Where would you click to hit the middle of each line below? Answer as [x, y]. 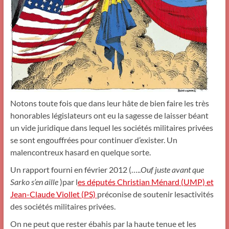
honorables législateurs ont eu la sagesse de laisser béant [109, 115]
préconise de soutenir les [140, 194]
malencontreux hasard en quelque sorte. [80, 152]
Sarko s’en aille [34, 181]
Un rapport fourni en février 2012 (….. [75, 169]
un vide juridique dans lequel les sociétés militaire [96, 127]
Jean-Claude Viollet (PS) [53, 194]
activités [199, 194]
